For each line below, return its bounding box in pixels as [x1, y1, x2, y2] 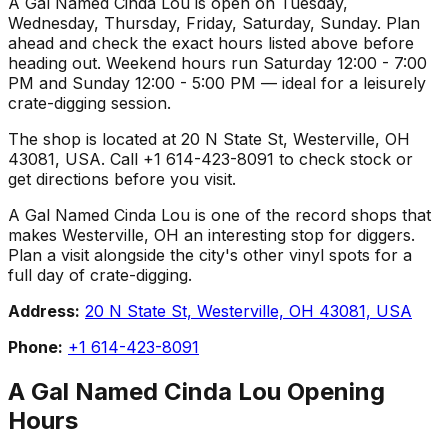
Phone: [8, 336, 63, 357]
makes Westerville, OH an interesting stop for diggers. [8, 224, 415, 245]
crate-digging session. [8, 92, 171, 113]
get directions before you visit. [8, 168, 236, 189]
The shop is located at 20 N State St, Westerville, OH [8, 128, 410, 149]
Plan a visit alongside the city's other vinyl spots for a [8, 244, 412, 265]
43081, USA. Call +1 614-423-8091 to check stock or [8, 148, 413, 169]
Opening [281, 376, 385, 406]
